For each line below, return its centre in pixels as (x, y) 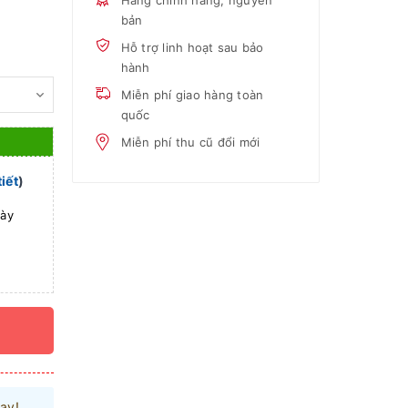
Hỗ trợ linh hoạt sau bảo (192, 47)
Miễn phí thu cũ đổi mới (190, 142)
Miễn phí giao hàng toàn (192, 95)
